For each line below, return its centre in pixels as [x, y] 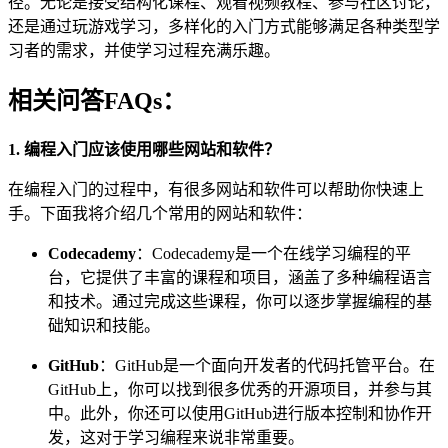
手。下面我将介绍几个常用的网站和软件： [160, 213]
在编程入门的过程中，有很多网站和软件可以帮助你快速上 [216, 189]
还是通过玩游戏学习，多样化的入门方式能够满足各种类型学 [224, 26]
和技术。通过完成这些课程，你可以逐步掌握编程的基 [240, 301]
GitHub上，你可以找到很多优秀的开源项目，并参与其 [240, 389]
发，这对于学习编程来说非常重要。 [176, 437]
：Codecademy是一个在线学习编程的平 [273, 253]
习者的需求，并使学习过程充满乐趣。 [144, 50]
